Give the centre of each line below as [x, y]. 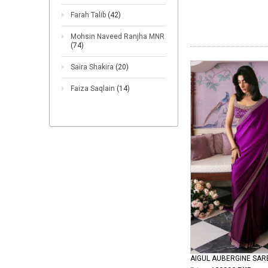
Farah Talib [89, 15]
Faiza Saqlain [94, 89]
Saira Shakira [93, 67]
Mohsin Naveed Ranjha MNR [118, 36]
